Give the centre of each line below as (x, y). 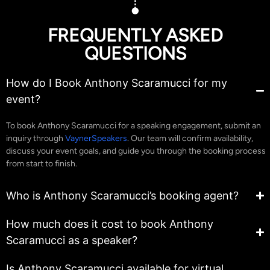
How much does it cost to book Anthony (110, 224)
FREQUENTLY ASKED (135, 35)
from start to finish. (42, 163)
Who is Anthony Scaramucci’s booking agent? (122, 196)
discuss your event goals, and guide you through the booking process (136, 151)
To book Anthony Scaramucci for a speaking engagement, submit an (133, 125)
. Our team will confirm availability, (190, 138)
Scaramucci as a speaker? (72, 240)
